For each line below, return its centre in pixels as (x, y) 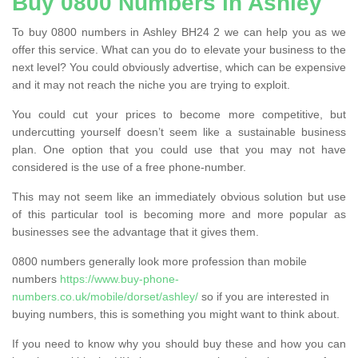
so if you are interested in (264, 296)
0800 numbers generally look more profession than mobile (159, 261)
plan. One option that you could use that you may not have (179, 149)
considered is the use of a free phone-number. (129, 167)
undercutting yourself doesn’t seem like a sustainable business (179, 131)
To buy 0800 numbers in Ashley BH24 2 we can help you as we (179, 32)
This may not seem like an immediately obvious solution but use (179, 196)
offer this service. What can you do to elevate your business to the (179, 49)
